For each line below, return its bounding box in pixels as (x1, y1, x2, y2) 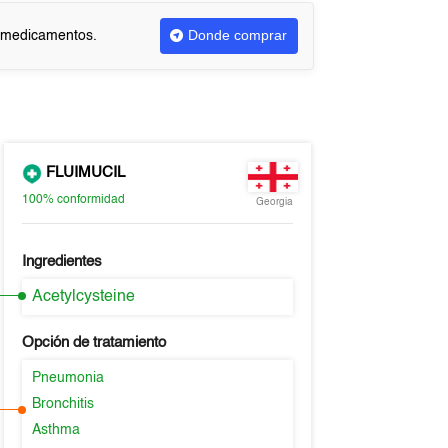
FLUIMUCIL (41, 165, 125, 181)
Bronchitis (31, 397, 94, 411)
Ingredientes (21, 254, 102, 269)
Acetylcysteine (31, 289, 135, 305)
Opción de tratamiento (21, 335, 166, 350)
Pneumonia (31, 371, 104, 385)
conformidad (56, 193, 125, 206)
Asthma (31, 423, 80, 437)
